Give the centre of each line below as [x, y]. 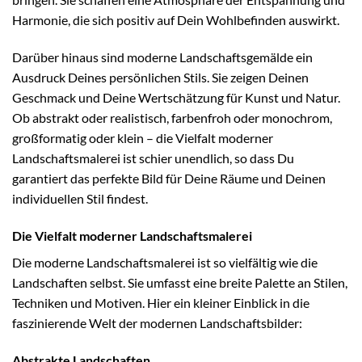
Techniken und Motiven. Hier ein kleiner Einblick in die [161, 302]
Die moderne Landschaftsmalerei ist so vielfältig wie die [165, 262]
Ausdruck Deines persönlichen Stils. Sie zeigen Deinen [160, 78]
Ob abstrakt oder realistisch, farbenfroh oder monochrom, [172, 118]
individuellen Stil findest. [80, 199]
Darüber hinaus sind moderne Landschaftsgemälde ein [162, 57]
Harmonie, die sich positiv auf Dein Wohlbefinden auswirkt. [176, 20]
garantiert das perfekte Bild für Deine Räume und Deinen [169, 179]
